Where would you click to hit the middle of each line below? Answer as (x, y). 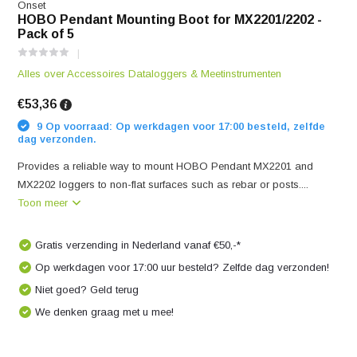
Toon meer (45, 203)
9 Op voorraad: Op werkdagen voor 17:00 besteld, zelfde (180, 126)
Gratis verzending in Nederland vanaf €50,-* (138, 245)
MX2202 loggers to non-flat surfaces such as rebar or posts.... (163, 184)
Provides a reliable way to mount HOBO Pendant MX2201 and (166, 166)
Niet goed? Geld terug (87, 290)
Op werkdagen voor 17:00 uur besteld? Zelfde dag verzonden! (182, 267)
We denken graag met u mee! (105, 312)
